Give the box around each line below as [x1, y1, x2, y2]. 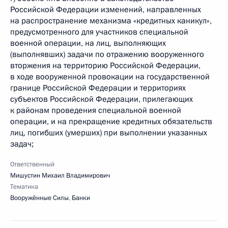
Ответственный [10, 160, 54, 169]
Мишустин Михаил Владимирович [10, 171, 110, 180]
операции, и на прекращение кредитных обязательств [10, 116, 212, 127]
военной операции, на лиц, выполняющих [10, 38, 166, 49]
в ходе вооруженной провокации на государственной [10, 71, 210, 82]
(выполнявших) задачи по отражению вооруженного [10, 49, 204, 60]
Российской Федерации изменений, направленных [10, 4, 201, 15]
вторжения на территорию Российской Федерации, [10, 60, 201, 71]
